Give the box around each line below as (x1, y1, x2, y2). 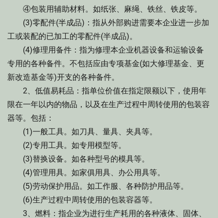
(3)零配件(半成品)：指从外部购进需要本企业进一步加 (7, 18, 209, 27)
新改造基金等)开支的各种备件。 (7, 73, 119, 82)
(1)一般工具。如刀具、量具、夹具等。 (7, 127, 157, 136)
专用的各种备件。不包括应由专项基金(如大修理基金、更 (7, 59, 204, 68)
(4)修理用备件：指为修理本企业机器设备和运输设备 (7, 45, 204, 54)
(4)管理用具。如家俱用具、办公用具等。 (7, 168, 165, 177)
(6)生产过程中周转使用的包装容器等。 (7, 195, 157, 204)
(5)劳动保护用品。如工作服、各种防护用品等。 (7, 182, 188, 191)
